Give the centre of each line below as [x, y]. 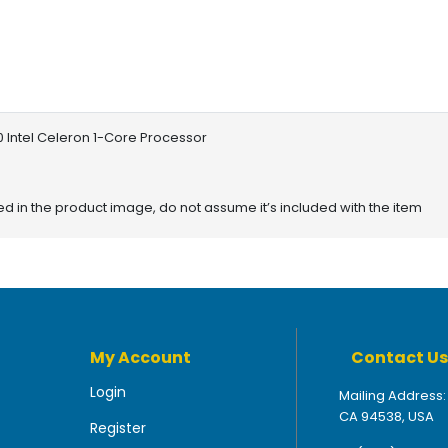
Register [117, 427]
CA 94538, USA [386, 416]
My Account [140, 357]
